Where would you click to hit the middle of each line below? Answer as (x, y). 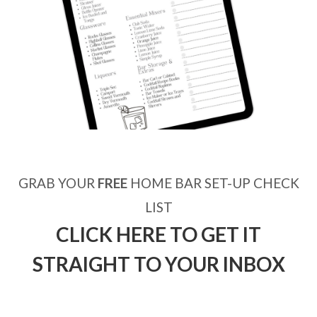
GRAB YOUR (58, 183)
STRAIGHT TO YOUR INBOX (158, 264)
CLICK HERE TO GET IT (158, 235)
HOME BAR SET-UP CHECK (213, 183)
